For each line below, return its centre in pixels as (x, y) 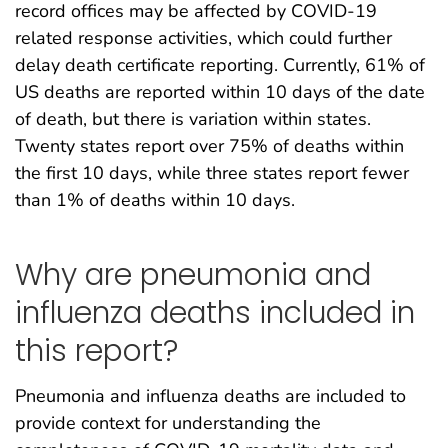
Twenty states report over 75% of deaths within (209, 145)
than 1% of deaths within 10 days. (155, 199)
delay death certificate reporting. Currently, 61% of (220, 64)
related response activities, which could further (203, 37)
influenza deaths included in (215, 313)
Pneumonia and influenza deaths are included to (210, 396)
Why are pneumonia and (193, 275)
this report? (96, 351)
